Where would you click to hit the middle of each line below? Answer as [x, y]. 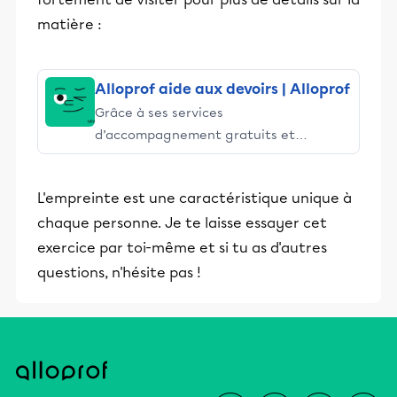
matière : [70, 24]
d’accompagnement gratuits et [195, 135]
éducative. [128, 201]
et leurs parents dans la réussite [198, 179]
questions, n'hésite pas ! [119, 272]
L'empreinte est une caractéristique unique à [195, 198]
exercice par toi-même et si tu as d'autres [182, 248]
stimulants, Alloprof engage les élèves [216, 157]
